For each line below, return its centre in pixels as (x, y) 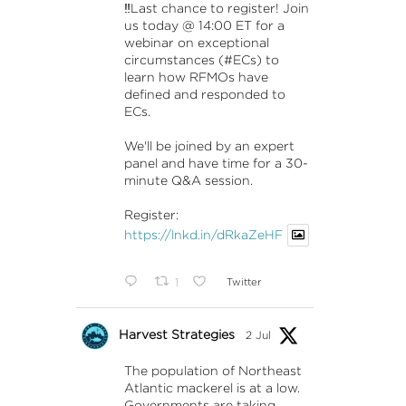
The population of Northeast (213, 370)
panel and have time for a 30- (216, 164)
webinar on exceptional (196, 43)
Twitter (243, 281)
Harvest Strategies (176, 334)
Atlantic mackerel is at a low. (212, 387)
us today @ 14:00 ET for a (204, 26)
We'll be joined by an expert (209, 146)
